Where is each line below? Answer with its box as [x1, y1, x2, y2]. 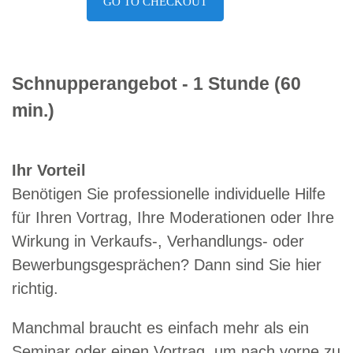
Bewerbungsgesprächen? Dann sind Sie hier [12, 256, 321, 273]
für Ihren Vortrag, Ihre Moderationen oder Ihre [12, 209, 334, 226]
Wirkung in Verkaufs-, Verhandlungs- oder [12, 232, 304, 250]
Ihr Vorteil [12, 162, 86, 179]
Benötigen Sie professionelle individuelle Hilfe [12, 185, 325, 203]
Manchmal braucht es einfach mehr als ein [12, 319, 309, 336]
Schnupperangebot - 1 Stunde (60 [12, 73, 301, 94]
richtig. [12, 280, 58, 297]
